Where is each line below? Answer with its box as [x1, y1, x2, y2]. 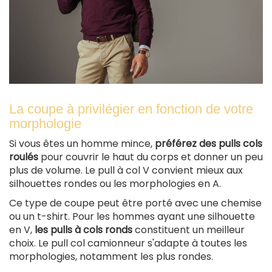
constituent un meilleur [132, 222, 245, 237]
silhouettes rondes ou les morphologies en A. [9, 176, 221, 191]
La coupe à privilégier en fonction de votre [9, 101, 253, 117]
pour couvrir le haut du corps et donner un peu [38, 149, 263, 164]
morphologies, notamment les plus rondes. [9, 249, 213, 263]
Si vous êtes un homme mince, [9, 136, 155, 151]
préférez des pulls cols [155, 136, 262, 151]
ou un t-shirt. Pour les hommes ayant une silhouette [9, 209, 255, 223]
